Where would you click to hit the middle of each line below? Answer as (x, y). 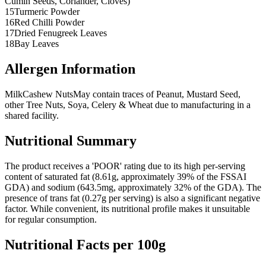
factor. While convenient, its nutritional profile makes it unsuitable (127, 208)
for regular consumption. (51, 219)
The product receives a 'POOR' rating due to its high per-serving (125, 166)
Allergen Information (70, 69)
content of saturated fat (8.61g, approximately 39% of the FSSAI (126, 176)
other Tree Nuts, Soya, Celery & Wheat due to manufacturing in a (128, 105)
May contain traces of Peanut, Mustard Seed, (157, 94)
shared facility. (32, 116)
